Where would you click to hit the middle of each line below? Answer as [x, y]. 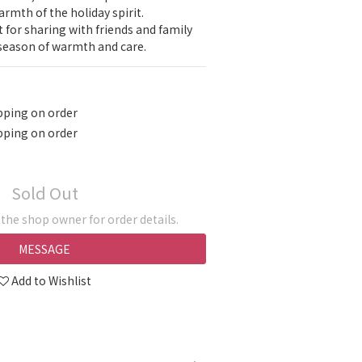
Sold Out [44, 193]
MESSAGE [44, 249]
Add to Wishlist [51, 280]
